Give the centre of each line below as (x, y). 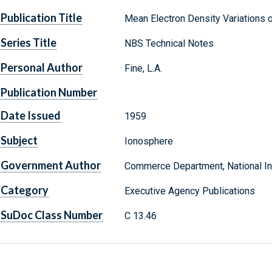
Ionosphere (148, 141)
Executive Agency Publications (189, 191)
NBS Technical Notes (169, 44)
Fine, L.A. (143, 69)
